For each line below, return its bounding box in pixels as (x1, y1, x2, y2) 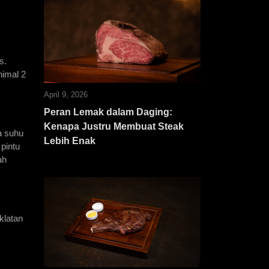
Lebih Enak (44, 136, 95, 146)
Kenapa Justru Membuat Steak (44, 121, 184, 131)
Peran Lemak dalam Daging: (44, 107, 172, 117)
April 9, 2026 (44, 90, 88, 99)
